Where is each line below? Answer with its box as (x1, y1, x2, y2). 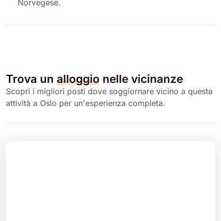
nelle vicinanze (100, 72, 183, 85)
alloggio (57, 72, 100, 85)
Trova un (6, 72, 57, 85)
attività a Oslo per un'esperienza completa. (6, 98, 165, 108)
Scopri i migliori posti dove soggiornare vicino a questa (6, 86, 213, 96)
